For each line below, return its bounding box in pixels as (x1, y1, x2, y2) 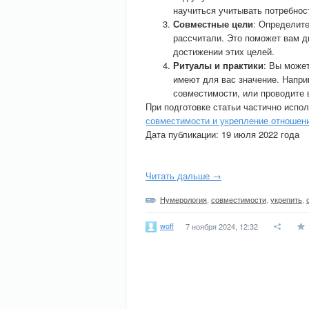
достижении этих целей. (173, 45, 275, 58)
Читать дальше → (146, 169, 221, 182)
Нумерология (160, 194, 207, 205)
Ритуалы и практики (173, 59, 263, 72)
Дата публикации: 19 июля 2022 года (146, 128, 299, 141)
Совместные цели (173, 17, 253, 30)
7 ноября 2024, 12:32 (186, 221, 258, 232)
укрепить (270, 194, 302, 205)
